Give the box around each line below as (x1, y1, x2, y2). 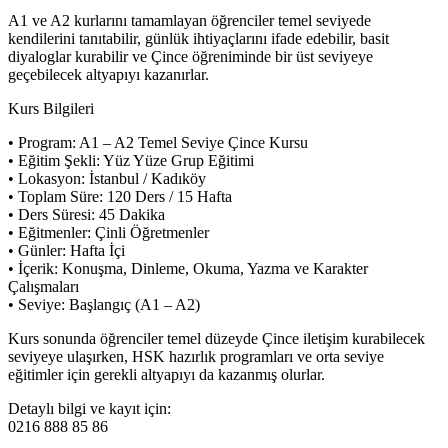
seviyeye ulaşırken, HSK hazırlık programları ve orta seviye (8, 347, 384, 365)
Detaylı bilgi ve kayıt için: (8, 399, 171, 417)
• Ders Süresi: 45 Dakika (8, 205, 165, 223)
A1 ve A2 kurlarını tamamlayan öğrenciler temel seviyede (8, 11, 371, 29)
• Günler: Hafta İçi (8, 241, 125, 259)
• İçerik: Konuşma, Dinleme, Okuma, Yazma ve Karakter (8, 259, 368, 277)
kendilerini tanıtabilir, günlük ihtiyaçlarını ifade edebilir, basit (8, 29, 389, 47)
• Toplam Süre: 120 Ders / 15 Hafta (8, 187, 232, 205)
